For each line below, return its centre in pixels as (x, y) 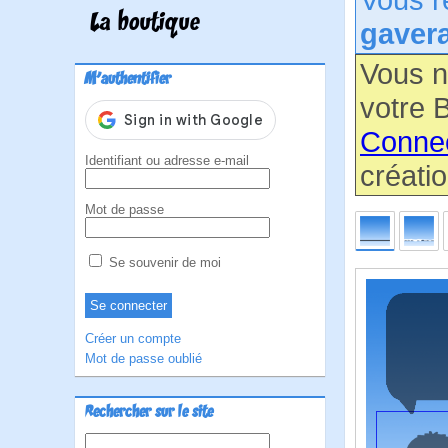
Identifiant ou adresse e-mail (167, 160)
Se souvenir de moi (163, 262)
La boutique (145, 24)
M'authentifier (128, 80)
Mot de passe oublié (143, 358)
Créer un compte (133, 338)
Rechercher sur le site (149, 413)
